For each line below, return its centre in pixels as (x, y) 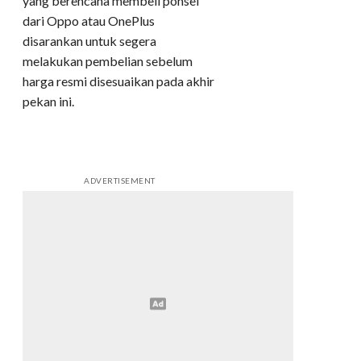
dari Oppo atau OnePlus (89, 21)
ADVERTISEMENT (120, 181)
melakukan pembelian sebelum (108, 61)
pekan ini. (48, 102)
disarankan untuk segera (89, 41)
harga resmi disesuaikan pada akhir (118, 81)
